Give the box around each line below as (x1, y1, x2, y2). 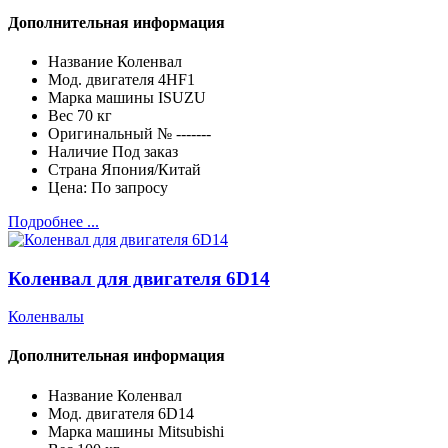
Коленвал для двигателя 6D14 (8, 267, 270, 289)
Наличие (48, 142, 108, 160)
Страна (48, 160, 97, 178)
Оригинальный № (48, 124, 172, 142)
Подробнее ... (8, 212, 99, 230)
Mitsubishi (158, 422, 224, 440)
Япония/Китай (101, 160, 201, 178)
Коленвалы (8, 308, 84, 326)
